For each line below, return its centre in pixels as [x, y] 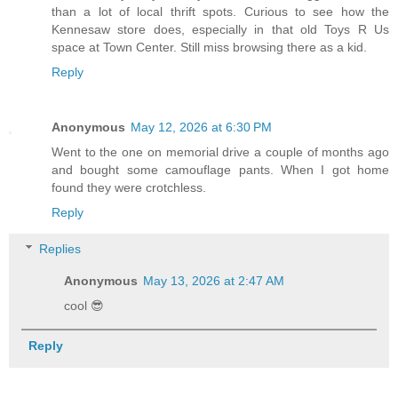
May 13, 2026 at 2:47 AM [214, 281]
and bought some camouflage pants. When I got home [220, 169]
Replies [60, 249]
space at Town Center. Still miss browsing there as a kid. [209, 47]
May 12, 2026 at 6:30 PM [201, 127]
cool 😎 [84, 306]
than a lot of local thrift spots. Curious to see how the [220, 11]
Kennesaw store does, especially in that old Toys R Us [220, 29]
